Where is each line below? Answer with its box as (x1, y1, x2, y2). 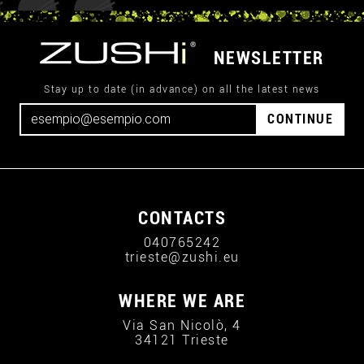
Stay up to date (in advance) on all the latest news (44, 84, 320, 95)
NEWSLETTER (213, 48, 324, 68)
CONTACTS (138, 208, 226, 228)
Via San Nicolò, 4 (123, 318, 241, 333)
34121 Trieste (135, 332, 229, 348)
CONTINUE (267, 111, 333, 127)
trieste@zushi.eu (124, 249, 240, 265)
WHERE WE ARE (119, 291, 245, 311)
